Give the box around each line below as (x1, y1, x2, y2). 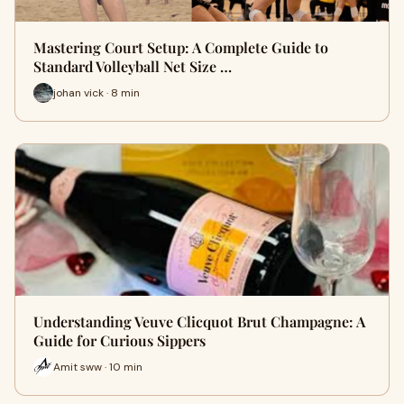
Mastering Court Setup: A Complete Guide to (33, 38, 328, 57)
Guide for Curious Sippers (33, 331, 206, 350)
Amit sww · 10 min (53, 359, 142, 374)
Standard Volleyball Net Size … (33, 57, 232, 76)
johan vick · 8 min (53, 85, 140, 100)
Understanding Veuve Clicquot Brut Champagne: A (33, 312, 365, 331)
